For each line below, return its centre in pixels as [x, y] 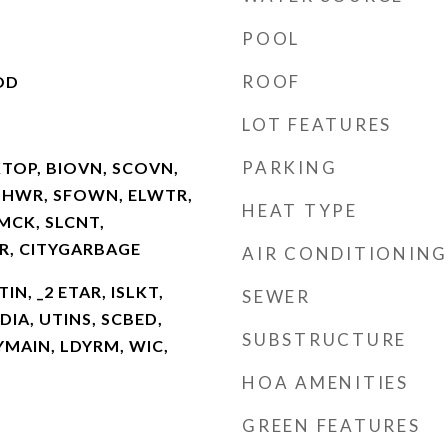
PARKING [290, 167]
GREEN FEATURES [331, 425]
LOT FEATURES [317, 124]
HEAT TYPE [300, 210]
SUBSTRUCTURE [324, 339]
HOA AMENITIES [325, 382]
